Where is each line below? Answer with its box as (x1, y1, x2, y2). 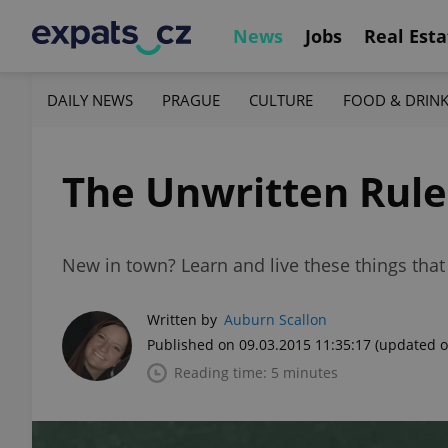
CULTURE (249, 89, 314, 110)
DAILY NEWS (47, 89, 133, 110)
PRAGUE (162, 89, 221, 110)
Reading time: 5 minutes (174, 363, 338, 382)
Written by (147, 310, 217, 329)
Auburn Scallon (224, 310, 327, 329)
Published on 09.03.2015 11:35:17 (147, 335, 371, 354)
